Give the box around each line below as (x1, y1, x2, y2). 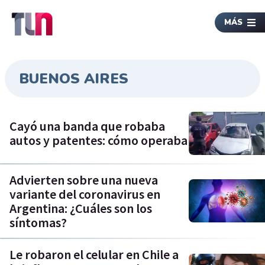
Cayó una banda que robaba (9, 118, 165, 135)
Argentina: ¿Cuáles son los (9, 199, 152, 216)
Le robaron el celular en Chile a (9, 245, 179, 263)
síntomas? (9, 214, 67, 231)
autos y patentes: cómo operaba (9, 132, 188, 149)
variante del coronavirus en (9, 185, 160, 202)
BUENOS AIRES (19, 69, 128, 88)
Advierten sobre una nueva (9, 171, 158, 188)
